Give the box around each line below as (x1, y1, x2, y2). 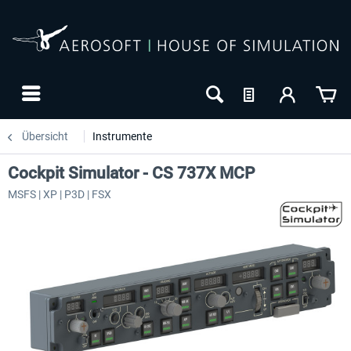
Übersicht (22, 130, 68, 143)
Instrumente (92, 130, 152, 143)
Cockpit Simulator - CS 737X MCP (8, 164, 255, 183)
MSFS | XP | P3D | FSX (8, 188, 111, 201)
